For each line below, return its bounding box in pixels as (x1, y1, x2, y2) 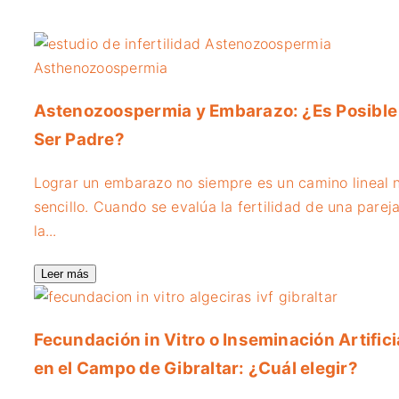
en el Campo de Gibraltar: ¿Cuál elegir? (33, 357, 358, 379)
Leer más (40, 266, 89, 281)
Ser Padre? (33, 129, 125, 151)
